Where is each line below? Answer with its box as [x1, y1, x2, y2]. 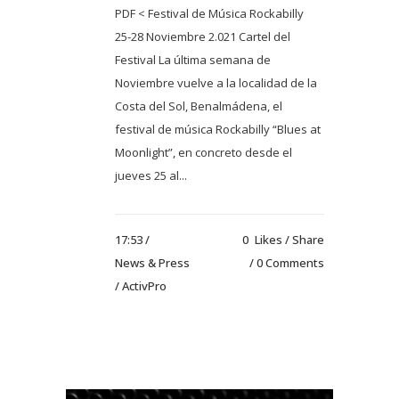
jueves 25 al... [115, 167, 187, 183]
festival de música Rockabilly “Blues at [115, 120, 321, 137]
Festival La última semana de [115, 51, 271, 68]
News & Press [115, 254, 190, 271]
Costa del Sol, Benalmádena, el [115, 97, 282, 114]
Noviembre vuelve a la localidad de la [115, 74, 317, 91]
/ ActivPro [115, 277, 167, 294]
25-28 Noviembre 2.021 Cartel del [115, 28, 290, 45]
